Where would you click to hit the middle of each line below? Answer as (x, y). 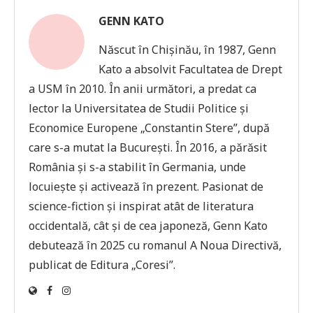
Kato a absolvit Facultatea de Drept (190, 69)
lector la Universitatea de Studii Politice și (139, 108)
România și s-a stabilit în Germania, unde (137, 167)
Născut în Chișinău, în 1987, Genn (187, 50)
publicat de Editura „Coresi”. (102, 265)
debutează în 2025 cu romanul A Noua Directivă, (155, 245)
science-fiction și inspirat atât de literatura (141, 206)
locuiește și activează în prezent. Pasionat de (146, 187)
